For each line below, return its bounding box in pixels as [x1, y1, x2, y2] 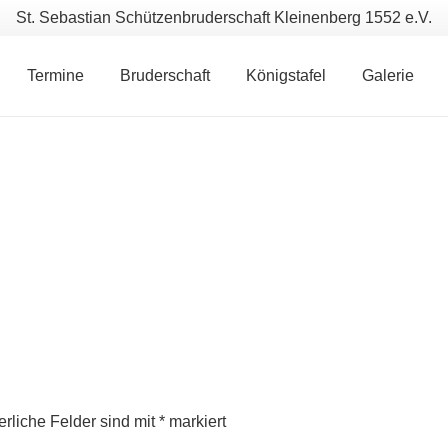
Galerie [361, 67, 414, 84]
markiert [165, 413, 226, 430]
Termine [26, 67, 84, 84]
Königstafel [245, 67, 326, 84]
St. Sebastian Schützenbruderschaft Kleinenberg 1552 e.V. [16, 9, 432, 26]
